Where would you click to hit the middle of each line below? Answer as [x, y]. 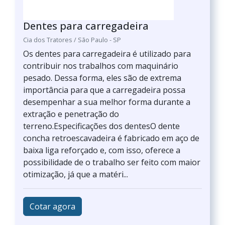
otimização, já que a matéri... [76, 174]
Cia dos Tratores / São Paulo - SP [72, 40]
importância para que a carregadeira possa [104, 90]
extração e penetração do [71, 114]
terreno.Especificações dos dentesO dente [101, 126]
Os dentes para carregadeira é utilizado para [107, 54]
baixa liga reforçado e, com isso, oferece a [102, 150]
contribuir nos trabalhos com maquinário [101, 66]
